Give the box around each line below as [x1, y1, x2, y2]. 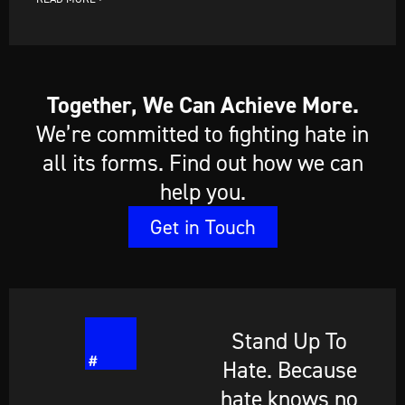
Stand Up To [231, 326, 348, 355]
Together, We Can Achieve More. [46, 89, 359, 121]
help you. [159, 177, 246, 206]
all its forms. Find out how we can [42, 148, 363, 177]
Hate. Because [221, 355, 357, 384]
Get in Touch [149, 214, 256, 240]
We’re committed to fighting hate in [36, 119, 369, 148]
